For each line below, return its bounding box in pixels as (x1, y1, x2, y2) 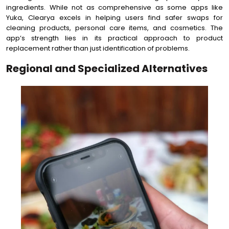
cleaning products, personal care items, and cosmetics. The (6, 23, 223, 33)
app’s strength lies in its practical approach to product (6, 33, 223, 43)
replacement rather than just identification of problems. (6, 43, 190, 53)
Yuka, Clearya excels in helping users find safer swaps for (6, 13, 223, 22)
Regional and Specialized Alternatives (6, 61, 208, 76)
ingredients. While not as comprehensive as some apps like (6, 3, 223, 12)
